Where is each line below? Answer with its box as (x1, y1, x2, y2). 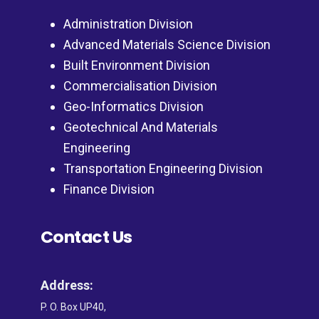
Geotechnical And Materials (63, 120, 218, 135)
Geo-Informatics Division (63, 99, 204, 115)
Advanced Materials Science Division (63, 37, 271, 53)
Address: (40, 278, 93, 293)
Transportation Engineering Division (63, 161, 263, 177)
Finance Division (63, 182, 155, 197)
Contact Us (40, 225, 132, 249)
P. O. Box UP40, (40, 301, 106, 313)
